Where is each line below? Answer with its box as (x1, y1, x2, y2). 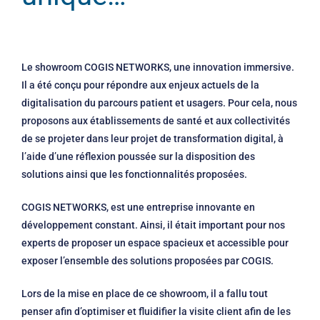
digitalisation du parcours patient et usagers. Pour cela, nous (21, 96, 297, 109)
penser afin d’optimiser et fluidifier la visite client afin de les (21, 305, 291, 317)
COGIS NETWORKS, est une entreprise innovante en (21, 201, 255, 213)
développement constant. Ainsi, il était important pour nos (21, 219, 285, 231)
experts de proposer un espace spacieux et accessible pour (21, 236, 289, 249)
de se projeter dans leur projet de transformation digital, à (21, 132, 284, 144)
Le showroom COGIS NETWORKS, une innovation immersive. (21, 61, 294, 73)
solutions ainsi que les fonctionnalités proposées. (21, 168, 251, 180)
